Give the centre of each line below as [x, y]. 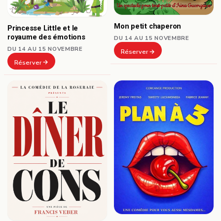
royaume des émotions [46, 37]
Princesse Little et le [43, 28]
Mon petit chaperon [148, 27]
